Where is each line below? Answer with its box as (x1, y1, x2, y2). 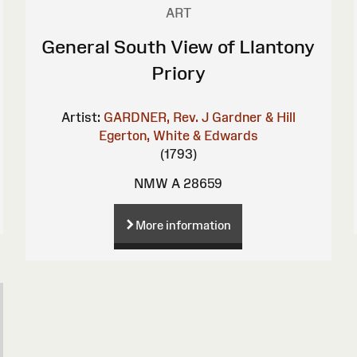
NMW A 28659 (134, 175, 223, 190)
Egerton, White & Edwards (98, 127, 258, 143)
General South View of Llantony (41, 35, 316, 57)
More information (135, 218, 232, 232)
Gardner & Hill (211, 109, 296, 124)
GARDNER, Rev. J (103, 109, 209, 124)
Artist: (61, 109, 100, 124)
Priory (151, 61, 206, 84)
